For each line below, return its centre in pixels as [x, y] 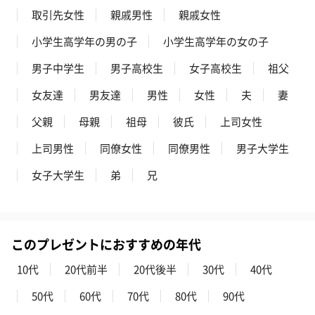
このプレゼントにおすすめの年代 [106, 244]
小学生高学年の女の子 [216, 41]
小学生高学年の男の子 [84, 41]
